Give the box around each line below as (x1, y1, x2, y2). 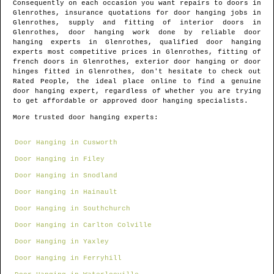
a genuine (220, 78, 262, 86)
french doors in (13, 58, 83, 66)
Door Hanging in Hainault (15, 188, 117, 196)
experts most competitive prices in (13, 48, 166, 56)
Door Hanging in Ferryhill (15, 254, 122, 262)
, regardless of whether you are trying (95, 87, 261, 95)
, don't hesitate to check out (131, 68, 261, 76)
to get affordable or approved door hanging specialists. (13, 97, 248, 105)
